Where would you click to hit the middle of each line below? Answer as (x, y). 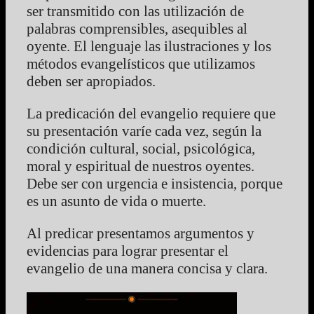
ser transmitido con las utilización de (135, 11)
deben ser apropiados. (91, 81)
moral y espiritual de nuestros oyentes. (141, 166)
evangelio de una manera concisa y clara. (147, 268)
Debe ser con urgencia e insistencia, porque (155, 183)
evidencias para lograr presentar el (128, 251)
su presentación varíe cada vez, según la (144, 131)
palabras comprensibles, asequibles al (137, 28)
